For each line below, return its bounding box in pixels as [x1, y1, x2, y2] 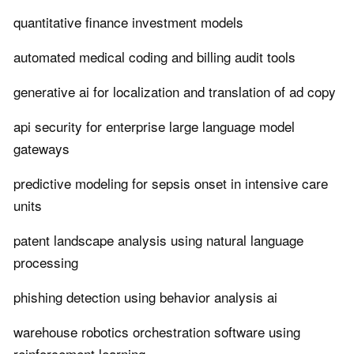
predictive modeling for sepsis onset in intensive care [13, 173, 328, 194]
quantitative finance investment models [13, 12, 243, 32]
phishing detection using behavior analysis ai [13, 287, 277, 307]
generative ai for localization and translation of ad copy [13, 81, 336, 102]
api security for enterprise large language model [13, 116, 295, 137]
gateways [13, 138, 70, 159]
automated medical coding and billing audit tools [13, 47, 296, 67]
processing [13, 252, 78, 273]
